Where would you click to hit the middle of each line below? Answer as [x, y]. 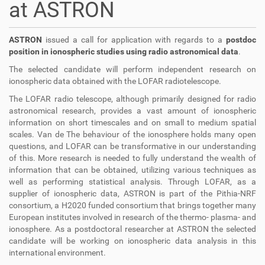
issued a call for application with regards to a [134, 40]
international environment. [57, 253]
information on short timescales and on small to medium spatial [132, 122]
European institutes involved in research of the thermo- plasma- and [132, 217]
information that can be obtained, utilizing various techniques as [132, 170]
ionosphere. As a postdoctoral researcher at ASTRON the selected [132, 229]
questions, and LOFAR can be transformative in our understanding [132, 146]
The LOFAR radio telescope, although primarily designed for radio [132, 99]
